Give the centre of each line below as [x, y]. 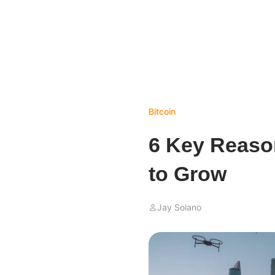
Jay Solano [179, 207]
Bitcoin [162, 111]
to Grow [188, 174]
